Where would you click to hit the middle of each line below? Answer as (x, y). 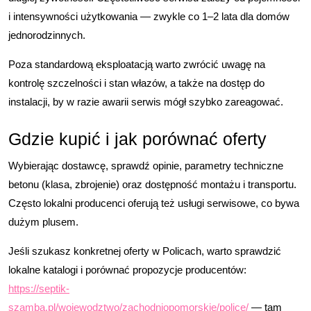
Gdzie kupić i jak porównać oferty (137, 139)
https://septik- (39, 288)
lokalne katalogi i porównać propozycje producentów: (127, 270)
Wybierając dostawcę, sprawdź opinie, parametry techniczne (146, 166)
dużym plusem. (43, 222)
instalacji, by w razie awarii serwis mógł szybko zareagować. (146, 102)
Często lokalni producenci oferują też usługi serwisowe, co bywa (154, 203)
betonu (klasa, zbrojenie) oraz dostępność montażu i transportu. (152, 184)
